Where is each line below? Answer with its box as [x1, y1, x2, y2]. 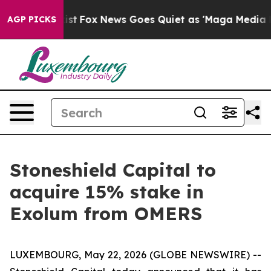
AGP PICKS [7, 14, 56, 25]
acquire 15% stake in [10, 180, 204, 203]
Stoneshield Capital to [10, 158, 216, 181]
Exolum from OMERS [10, 202, 202, 225]
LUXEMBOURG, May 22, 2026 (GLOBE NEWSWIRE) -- [10, 249, 261, 261]
